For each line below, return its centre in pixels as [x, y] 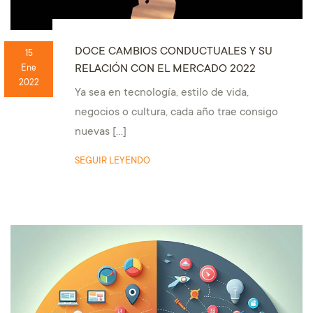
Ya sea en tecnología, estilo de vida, [161, 94]
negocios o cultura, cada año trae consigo [176, 113]
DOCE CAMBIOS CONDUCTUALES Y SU [173, 52]
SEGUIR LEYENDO [112, 162]
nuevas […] [100, 133]
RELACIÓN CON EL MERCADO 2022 [165, 70]
